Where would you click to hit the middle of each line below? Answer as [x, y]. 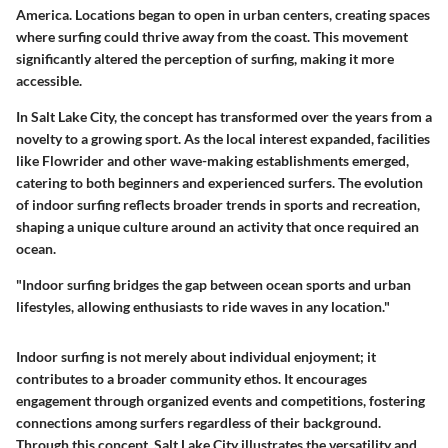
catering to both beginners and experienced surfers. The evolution [219, 182]
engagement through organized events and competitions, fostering [220, 400]
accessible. [49, 80]
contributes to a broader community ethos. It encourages [191, 378]
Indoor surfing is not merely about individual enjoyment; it [196, 356]
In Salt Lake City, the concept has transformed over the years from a [224, 116]
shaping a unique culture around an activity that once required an [217, 226]
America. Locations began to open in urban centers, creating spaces [223, 14]
